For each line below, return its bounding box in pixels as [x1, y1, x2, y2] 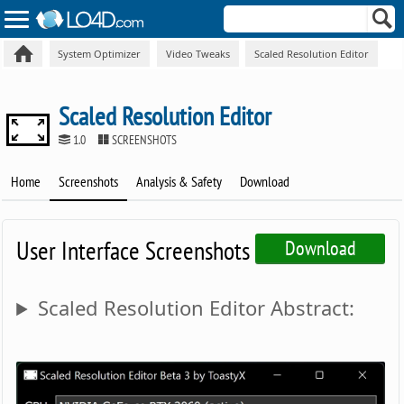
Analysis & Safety [136, 172, 223, 191]
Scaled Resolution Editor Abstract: [37, 294, 354, 322]
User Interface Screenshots [16, 234, 251, 268]
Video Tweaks [165, 46, 230, 60]
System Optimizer [58, 46, 142, 60]
